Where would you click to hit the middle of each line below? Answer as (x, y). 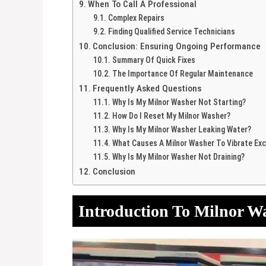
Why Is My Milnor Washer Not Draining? (178, 156)
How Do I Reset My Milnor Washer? (171, 115)
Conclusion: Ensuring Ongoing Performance (177, 46)
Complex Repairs (136, 18)
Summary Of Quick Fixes (153, 60)
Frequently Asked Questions (147, 88)
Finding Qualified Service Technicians (171, 31)
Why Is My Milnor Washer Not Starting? (179, 102)
